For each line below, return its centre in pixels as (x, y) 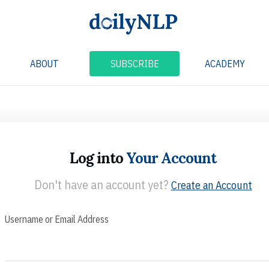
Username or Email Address (57, 219)
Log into (98, 158)
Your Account (171, 158)
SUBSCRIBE (134, 63)
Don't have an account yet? (102, 184)
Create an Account (211, 185)
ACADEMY (225, 63)
